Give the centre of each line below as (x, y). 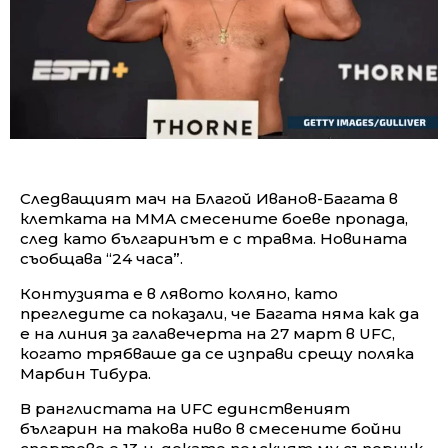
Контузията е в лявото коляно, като (179, 293)
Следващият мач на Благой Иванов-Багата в (209, 198)
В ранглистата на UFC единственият (185, 408)
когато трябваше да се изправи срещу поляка (217, 353)
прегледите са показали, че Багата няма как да (219, 313)
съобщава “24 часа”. (101, 258)
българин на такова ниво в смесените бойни (211, 428)
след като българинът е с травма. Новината (213, 238)
